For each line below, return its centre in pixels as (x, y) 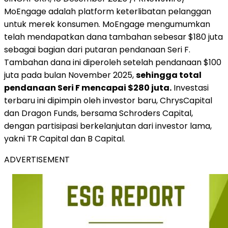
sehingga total (169, 75)
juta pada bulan (36, 75)
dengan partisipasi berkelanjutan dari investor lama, (108, 126)
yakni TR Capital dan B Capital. (65, 138)
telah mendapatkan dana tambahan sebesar (96, 37)
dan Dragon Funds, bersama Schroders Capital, (98, 113)
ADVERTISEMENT (37, 159)
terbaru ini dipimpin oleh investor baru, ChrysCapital (108, 100)
